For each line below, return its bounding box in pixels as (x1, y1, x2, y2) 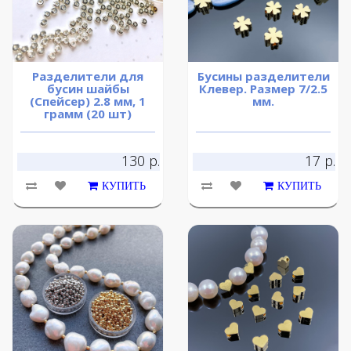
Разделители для (32, 68, 143, 85)
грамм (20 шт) (44, 106, 132, 122)
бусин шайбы (46, 81, 129, 97)
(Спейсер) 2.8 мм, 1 (30, 93, 146, 110)
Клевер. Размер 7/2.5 (199, 81, 327, 97)
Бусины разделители (197, 68, 330, 85)
